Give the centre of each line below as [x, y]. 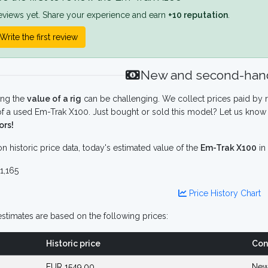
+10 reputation [198, 15]
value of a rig [54, 99]
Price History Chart [223, 193]
